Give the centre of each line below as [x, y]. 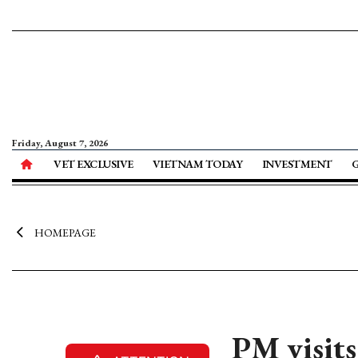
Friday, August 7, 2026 [60, 143]
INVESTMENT [297, 164]
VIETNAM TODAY [197, 164]
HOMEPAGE [65, 233]
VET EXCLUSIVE [93, 164]
